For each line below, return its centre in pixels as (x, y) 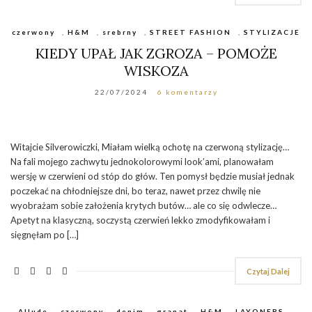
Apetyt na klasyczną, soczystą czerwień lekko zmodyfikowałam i (140, 220)
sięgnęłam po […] (45, 234)
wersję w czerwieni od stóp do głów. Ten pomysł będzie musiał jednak (153, 176)
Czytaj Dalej (268, 271)
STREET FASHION (190, 32)
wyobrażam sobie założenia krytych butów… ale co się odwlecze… (143, 205)
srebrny (120, 32)
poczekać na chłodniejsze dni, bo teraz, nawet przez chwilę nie (135, 190)
